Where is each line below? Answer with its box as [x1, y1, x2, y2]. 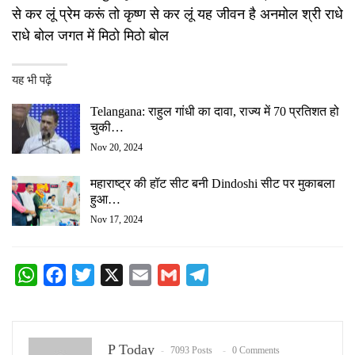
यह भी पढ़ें [12, 73, 52, 86]
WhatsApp [37, 267, 91, 281]
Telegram [208, 267, 255, 281]
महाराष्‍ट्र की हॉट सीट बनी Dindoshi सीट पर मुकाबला [90, 176, 335, 190]
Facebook [66, 267, 115, 281]
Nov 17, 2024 [90, 213, 143, 225]
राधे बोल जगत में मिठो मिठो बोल [12, 27, 169, 44]
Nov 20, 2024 [90, 141, 143, 153]
